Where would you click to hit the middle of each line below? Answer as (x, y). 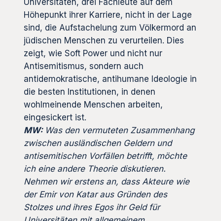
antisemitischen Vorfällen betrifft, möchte (105, 156)
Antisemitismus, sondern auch (84, 66)
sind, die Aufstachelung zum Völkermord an (110, 27)
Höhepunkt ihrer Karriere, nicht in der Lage (108, 15)
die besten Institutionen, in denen (90, 92)
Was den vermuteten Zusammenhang (120, 130)
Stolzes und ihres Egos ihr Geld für (92, 207)
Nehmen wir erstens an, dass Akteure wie (107, 181)
